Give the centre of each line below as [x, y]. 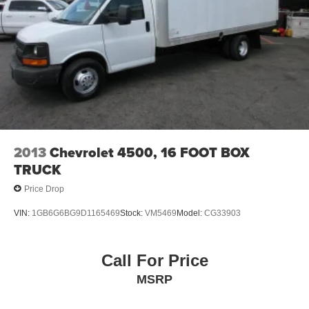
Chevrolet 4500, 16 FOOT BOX [150, 153]
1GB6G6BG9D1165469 [76, 213]
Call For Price [154, 260]
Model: [190, 213]
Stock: [132, 213]
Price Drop [44, 189]
